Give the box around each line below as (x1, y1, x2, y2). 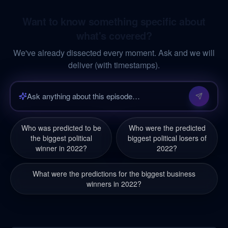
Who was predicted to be (21, 123, 101, 133)
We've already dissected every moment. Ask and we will (13, 47, 215, 59)
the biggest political (30, 133, 92, 143)
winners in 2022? (87, 179, 141, 189)
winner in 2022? (35, 143, 87, 153)
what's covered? (76, 28, 152, 43)
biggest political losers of (127, 133, 207, 143)
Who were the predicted (128, 123, 206, 133)
